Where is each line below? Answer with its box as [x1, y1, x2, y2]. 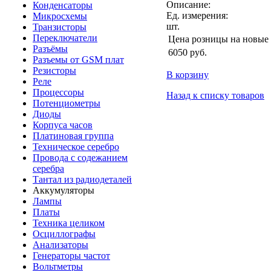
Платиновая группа [33, 131, 114, 141]
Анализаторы [33, 240, 88, 250]
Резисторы [33, 65, 76, 76]
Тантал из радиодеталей [33, 174, 132, 184]
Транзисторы [33, 22, 87, 32]
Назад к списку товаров [166, 90, 264, 100]
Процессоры [33, 87, 84, 97]
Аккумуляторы [33, 185, 94, 195]
